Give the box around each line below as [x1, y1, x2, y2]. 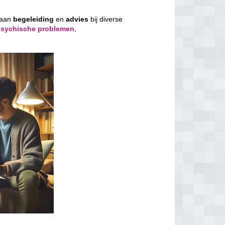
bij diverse [88, 15, 123, 23]
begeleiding [13, 15, 54, 23]
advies [66, 15, 89, 23]
